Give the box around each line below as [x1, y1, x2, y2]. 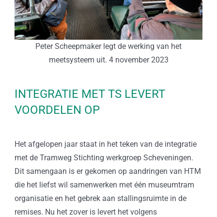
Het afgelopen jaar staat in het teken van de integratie [14, 139, 197, 149]
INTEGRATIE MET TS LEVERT [14, 87, 165, 101]
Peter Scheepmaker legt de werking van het [35, 42, 182, 51]
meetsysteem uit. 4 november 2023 [48, 55, 169, 65]
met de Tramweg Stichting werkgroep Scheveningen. [14, 153, 193, 163]
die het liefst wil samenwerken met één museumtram [14, 180, 194, 190]
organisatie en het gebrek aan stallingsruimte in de [14, 194, 186, 203]
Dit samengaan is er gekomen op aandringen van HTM [14, 167, 201, 176]
